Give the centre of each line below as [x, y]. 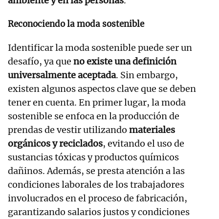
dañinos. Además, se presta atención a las [96, 171]
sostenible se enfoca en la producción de [94, 116]
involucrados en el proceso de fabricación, [98, 198]
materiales [152, 130]
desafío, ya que [41, 62]
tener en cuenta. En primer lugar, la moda [97, 103]
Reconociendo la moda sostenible [76, 24]
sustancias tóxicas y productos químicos [93, 157]
